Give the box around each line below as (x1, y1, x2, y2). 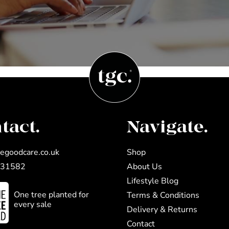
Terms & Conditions (126, 189, 199, 201)
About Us (126, 161, 162, 172)
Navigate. (126, 117, 208, 138)
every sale (14, 198, 52, 210)
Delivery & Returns (126, 203, 197, 215)
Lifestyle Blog (126, 175, 178, 187)
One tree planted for (14, 189, 89, 200)
